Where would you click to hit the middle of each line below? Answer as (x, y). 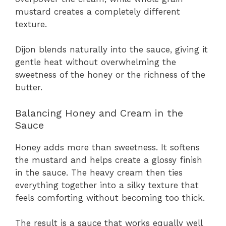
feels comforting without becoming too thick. (110, 197)
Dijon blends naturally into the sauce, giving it (111, 50)
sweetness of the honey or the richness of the (110, 75)
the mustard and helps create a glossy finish (109, 160)
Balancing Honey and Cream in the (99, 113)
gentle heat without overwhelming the (96, 62)
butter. (29, 88)
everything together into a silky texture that (107, 185)
